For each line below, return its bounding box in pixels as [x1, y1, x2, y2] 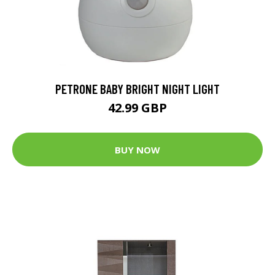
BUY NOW [115, 143, 160, 156]
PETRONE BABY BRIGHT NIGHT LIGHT [55, 81, 220, 97]
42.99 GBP [108, 99, 167, 117]
